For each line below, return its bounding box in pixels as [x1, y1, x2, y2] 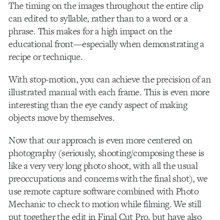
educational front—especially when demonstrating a [8, 37, 204, 51]
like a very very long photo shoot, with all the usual [8, 159, 198, 172]
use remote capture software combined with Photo [8, 184, 198, 198]
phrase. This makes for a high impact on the [8, 24, 172, 38]
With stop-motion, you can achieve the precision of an [8, 72, 211, 86]
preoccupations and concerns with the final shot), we [8, 171, 208, 185]
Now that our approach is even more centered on [8, 133, 192, 147]
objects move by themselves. [8, 110, 115, 124]
